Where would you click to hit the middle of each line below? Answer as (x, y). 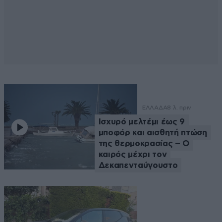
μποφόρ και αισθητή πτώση (153, 132)
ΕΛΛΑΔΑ (155, 107)
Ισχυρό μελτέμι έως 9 (141, 121)
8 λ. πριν (179, 107)
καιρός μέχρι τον (133, 154)
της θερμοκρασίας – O (144, 143)
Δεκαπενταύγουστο (138, 165)
